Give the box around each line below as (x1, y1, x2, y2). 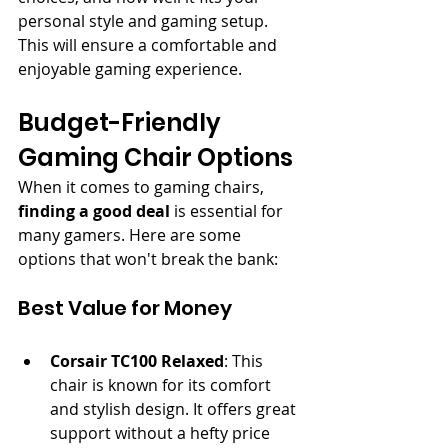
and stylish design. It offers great (50, 397, 300, 420)
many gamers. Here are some (18, 223, 245, 246)
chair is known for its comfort (50, 373, 275, 396)
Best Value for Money (18, 293, 232, 322)
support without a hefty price (50, 421, 274, 444)
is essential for (170, 199, 287, 222)
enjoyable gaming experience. (18, 57, 242, 80)
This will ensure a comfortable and (18, 33, 281, 56)
